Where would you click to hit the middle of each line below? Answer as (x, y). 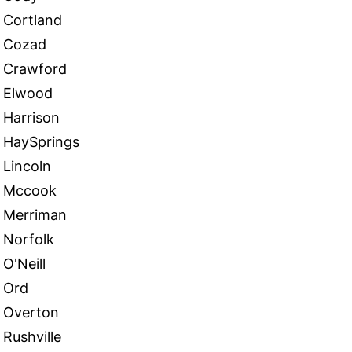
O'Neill (24, 264)
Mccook (30, 191)
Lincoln (27, 166)
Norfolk (29, 239)
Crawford (35, 69)
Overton (31, 312)
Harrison (31, 117)
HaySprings (41, 142)
